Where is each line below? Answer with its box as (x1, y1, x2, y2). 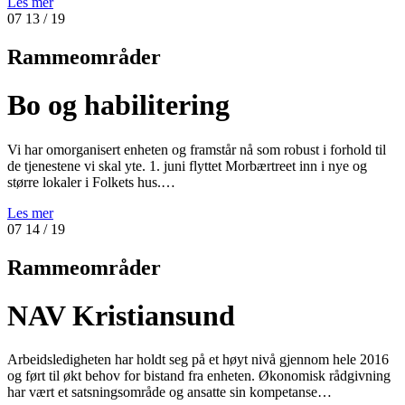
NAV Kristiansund (7, 299, 235, 332)
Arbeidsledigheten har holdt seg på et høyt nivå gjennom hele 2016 (7, 352, 389, 368)
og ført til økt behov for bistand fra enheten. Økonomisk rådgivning (7, 368, 391, 384)
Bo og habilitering (7, 89, 230, 122)
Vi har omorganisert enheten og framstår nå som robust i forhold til (7, 141, 386, 157)
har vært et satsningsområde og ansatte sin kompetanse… (7, 384, 332, 400)
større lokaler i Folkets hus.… (7, 174, 175, 190)
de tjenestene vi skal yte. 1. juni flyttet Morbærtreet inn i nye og (7, 157, 367, 174)
